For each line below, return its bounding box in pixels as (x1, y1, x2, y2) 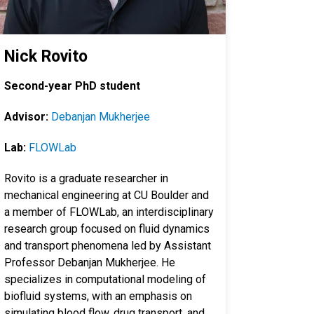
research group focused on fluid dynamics (4, 222, 210, 235)
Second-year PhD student (4, 79, 140, 93)
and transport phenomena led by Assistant (4, 239, 211, 252)
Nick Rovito (4, 46, 88, 66)
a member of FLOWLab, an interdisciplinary (4, 205, 214, 219)
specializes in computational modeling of (4, 273, 206, 286)
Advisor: (4, 110, 51, 123)
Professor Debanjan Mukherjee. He (4, 256, 175, 269)
